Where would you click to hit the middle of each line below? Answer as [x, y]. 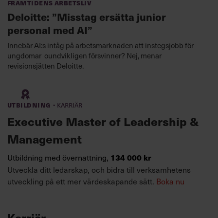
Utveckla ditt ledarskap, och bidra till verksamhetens [99, 169]
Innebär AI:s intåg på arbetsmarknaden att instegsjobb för [100, 45]
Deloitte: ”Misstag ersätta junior [87, 16]
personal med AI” [50, 29]
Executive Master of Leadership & [103, 121]
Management [45, 138]
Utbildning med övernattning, [59, 157]
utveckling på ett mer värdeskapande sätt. [82, 181]
